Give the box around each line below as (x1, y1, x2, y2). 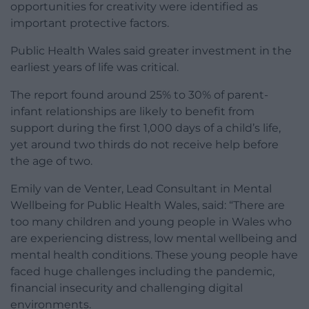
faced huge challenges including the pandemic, (10, 264, 275, 278)
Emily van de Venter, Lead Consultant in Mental (10, 181, 272, 195)
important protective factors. (10, 16, 169, 30)
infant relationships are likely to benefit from (10, 104, 255, 118)
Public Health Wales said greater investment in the (10, 43, 292, 57)
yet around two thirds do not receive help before (10, 137, 279, 151)
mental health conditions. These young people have (10, 248, 298, 261)
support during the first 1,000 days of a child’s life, (10, 121, 281, 134)
